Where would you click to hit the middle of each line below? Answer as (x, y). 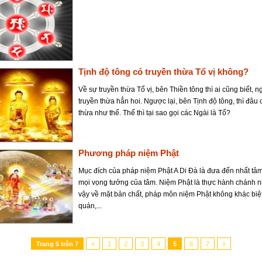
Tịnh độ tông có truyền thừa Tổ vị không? (163, 72)
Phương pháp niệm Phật (129, 153)
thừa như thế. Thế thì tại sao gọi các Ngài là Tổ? (154, 113)
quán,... (90, 206)
